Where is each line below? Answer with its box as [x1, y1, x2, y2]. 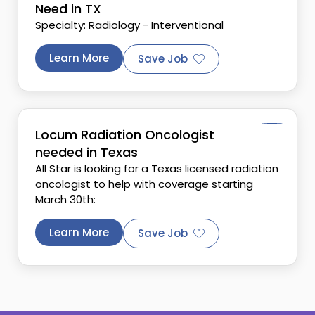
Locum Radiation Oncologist [35, 126, 214, 143]
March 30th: [35, 192, 96, 207]
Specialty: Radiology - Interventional [35, 18, 224, 32]
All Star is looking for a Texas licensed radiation [35, 161, 278, 176]
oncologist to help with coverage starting [35, 176, 253, 191]
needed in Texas [35, 143, 138, 161]
